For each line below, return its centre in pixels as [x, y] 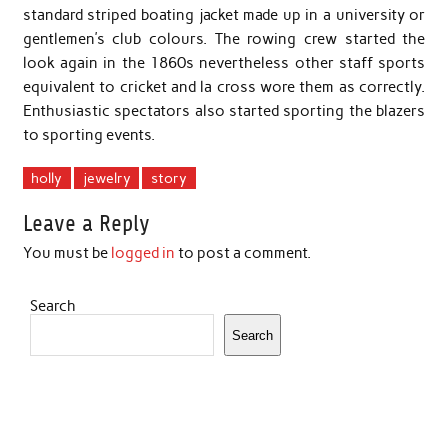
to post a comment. [242, 253]
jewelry [106, 177]
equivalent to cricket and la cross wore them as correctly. [224, 86]
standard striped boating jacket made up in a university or [224, 14]
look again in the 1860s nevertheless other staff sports [224, 62]
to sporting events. [88, 134]
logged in [142, 253]
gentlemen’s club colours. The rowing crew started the [224, 38]
